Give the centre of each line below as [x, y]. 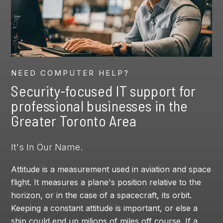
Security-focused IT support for [104, 91]
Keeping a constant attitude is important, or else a [105, 208]
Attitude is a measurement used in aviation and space [111, 169]
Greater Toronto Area [74, 121]
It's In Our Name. [47, 147]
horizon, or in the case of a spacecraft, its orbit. [102, 195]
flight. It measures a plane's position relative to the [106, 182]
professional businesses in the [100, 106]
